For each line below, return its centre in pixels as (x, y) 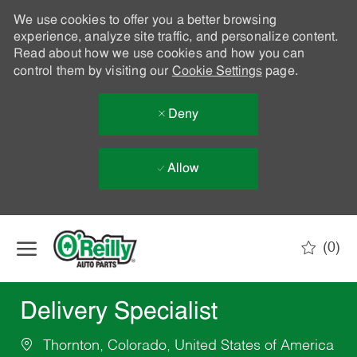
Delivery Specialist (118, 313)
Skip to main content (178, 223)
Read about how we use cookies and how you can (159, 54)
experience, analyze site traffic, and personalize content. (176, 37)
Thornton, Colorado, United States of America (186, 346)
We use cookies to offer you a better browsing (145, 21)
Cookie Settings (217, 72)
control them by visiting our (92, 72)
